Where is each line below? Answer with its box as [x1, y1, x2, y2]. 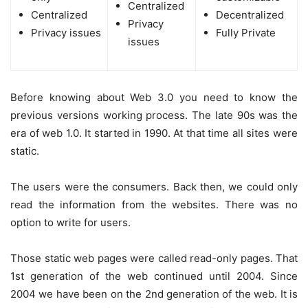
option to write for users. [10, 215, 131, 229]
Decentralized [216, 8, 284, 21]
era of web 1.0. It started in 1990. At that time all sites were [10, 126, 298, 140]
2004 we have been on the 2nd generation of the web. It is [10, 287, 298, 300]
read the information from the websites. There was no [10, 197, 298, 211]
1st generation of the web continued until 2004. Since [10, 269, 298, 283]
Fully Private [216, 25, 276, 39]
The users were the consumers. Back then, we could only [10, 179, 298, 193]
